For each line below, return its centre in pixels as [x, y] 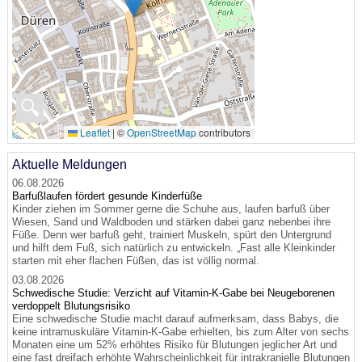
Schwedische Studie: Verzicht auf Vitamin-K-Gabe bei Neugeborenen [173, 293]
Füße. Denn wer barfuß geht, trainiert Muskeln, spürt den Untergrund [171, 235]
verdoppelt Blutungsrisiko [71, 306]
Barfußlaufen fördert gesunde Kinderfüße [107, 196]
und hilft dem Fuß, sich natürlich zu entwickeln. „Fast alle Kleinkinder [173, 248]
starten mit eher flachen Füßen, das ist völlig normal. [135, 261]
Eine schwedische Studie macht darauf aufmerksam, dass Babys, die [175, 319]
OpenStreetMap [161, 133]
